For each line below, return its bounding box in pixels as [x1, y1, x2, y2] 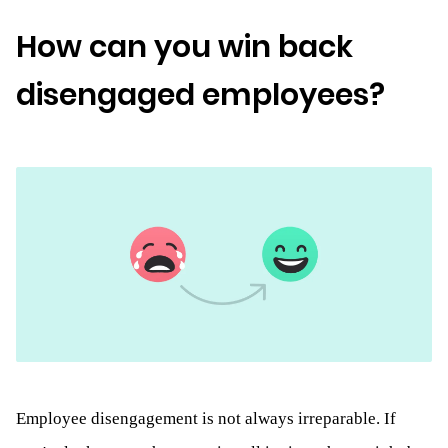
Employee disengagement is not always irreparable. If [16, 409, 396, 429]
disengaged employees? [16, 73, 385, 116]
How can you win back [16, 25, 353, 68]
